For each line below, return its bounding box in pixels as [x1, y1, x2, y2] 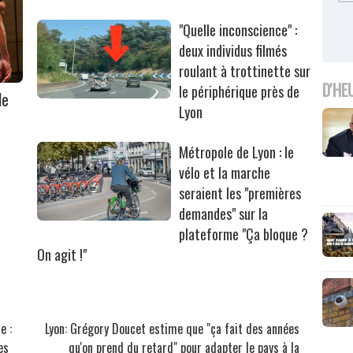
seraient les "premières [179, 183, 302, 204]
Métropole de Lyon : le [179, 142, 295, 163]
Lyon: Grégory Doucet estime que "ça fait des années [45, 319, 300, 339]
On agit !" [37, 244, 87, 266]
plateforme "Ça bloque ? [179, 224, 309, 245]
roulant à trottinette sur [179, 61, 311, 82]
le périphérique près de [179, 81, 300, 102]
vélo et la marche [179, 162, 271, 184]
